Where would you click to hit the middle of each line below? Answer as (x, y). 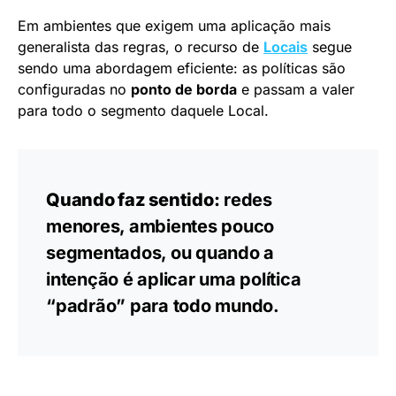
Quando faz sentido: (133, 199)
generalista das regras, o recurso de (141, 46)
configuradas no (74, 89)
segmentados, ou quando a (160, 252)
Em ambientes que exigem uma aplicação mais (174, 25)
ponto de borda (184, 89)
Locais (286, 46)
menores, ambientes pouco (160, 226)
